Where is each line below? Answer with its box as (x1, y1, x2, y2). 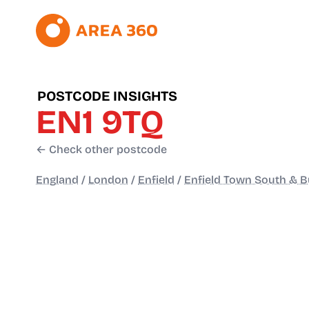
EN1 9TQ (36, 102, 164, 143)
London (88, 173, 128, 187)
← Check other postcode (36, 143, 167, 157)
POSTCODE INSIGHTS (37, 88, 177, 105)
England (36, 173, 79, 187)
